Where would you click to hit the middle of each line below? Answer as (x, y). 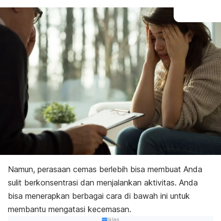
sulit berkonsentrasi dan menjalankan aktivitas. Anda (103, 182)
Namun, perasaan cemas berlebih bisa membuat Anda (105, 169)
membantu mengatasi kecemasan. (70, 209)
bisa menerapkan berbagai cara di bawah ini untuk (99, 196)
